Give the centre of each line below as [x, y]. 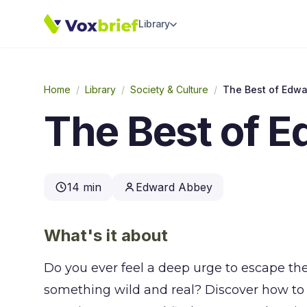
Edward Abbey [174, 187]
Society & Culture [169, 89]
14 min [84, 187]
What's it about [106, 235]
